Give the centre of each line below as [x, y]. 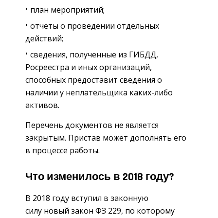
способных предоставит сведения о [94, 80]
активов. [42, 105]
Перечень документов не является [92, 125]
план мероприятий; [67, 10]
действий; [44, 39]
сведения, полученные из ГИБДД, [94, 55]
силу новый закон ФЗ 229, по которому [100, 210]
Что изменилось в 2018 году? [100, 177]
